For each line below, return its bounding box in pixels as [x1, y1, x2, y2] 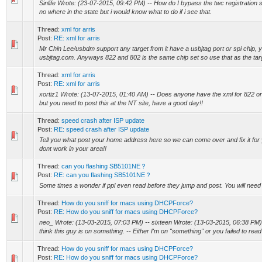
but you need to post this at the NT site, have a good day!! [39, 99, 203, 106]
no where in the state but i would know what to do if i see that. [39, 8, 212, 15]
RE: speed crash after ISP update [54, 126, 149, 133]
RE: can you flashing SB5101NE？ [54, 171, 151, 178]
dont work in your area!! [39, 145, 106, 152]
